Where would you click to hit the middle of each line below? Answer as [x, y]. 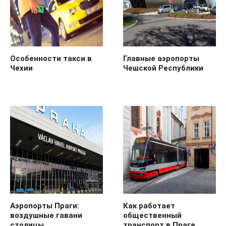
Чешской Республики [163, 68]
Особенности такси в [51, 58]
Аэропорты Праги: [45, 206]
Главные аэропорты [161, 58]
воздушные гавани [46, 215]
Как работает [149, 206]
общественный [152, 215]
